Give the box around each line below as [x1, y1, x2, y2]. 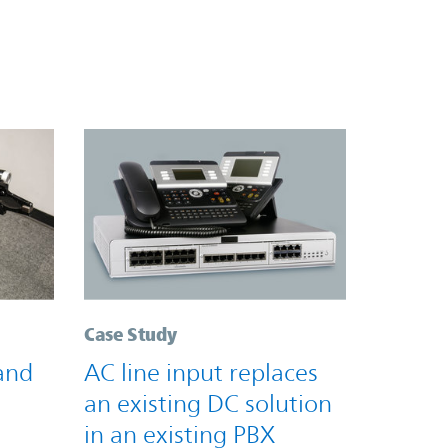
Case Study [83, 322, 177, 345]
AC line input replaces [83, 358, 318, 387]
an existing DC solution [83, 389, 332, 418]
